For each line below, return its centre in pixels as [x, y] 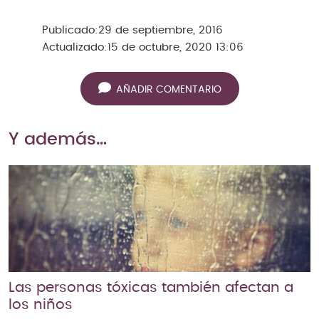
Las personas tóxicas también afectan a [151, 288]
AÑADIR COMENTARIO [168, 90]
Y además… [58, 139]
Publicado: [70, 30]
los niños [41, 305]
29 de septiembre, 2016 [161, 30]
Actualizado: [75, 47]
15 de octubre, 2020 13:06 [176, 47]
